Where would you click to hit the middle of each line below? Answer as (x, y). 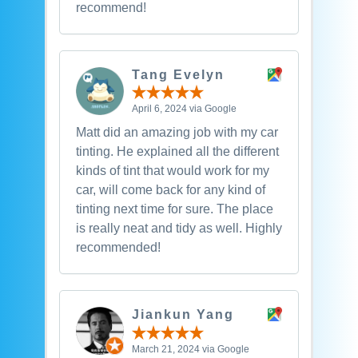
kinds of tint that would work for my (172, 171)
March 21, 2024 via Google (190, 349)
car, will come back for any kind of (170, 190)
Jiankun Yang (183, 315)
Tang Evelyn (178, 74)
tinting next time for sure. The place (174, 209)
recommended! (118, 248)
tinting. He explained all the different (177, 152)
